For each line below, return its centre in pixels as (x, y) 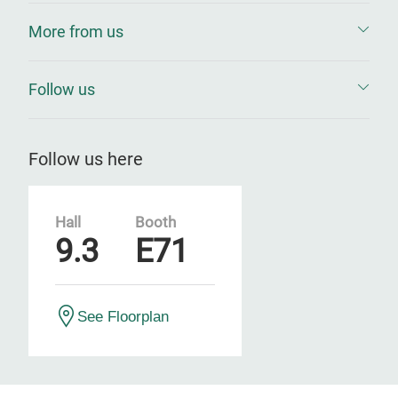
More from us (76, 32)
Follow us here (86, 159)
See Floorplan (123, 316)
